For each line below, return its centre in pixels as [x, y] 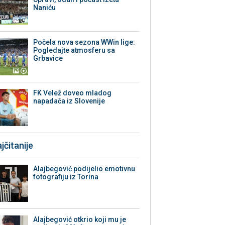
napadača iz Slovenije [69, 101]
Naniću [45, 8]
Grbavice [48, 59]
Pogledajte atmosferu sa [74, 50]
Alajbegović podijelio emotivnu [84, 169]
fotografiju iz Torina [66, 177]
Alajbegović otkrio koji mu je [80, 220]
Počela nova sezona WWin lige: [84, 42]
